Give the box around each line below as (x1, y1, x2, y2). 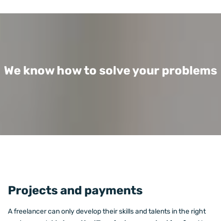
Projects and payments (8, 184, 143, 198)
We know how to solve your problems (4, 64, 217, 78)
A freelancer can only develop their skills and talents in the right (8, 207, 206, 216)
